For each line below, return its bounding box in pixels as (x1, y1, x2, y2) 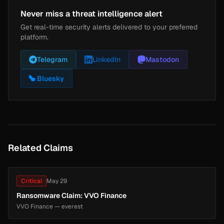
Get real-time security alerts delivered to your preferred (20, 22, 197, 31)
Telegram (37, 54, 67, 64)
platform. (20, 32, 48, 41)
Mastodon (145, 54, 179, 64)
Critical (21, 176, 42, 185)
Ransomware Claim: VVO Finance (16, 190, 126, 200)
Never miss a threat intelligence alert (20, 8, 162, 19)
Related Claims (8, 141, 73, 153)
